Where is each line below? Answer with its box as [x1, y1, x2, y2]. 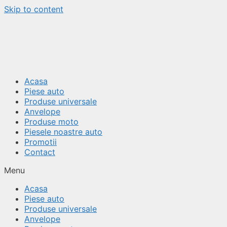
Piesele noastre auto [24, 127, 102, 137]
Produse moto [24, 117, 79, 127]
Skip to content [4, 4, 63, 14]
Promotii [24, 137, 57, 147]
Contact [24, 147, 55, 157]
